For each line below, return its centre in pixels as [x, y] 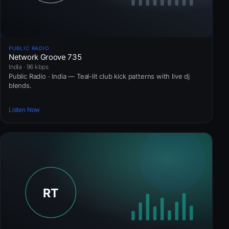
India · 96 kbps [29, 67]
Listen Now [25, 109]
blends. [20, 86]
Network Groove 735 [45, 57]
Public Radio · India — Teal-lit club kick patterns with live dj [99, 76]
